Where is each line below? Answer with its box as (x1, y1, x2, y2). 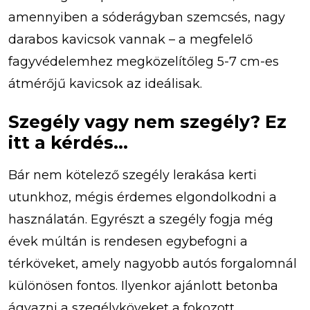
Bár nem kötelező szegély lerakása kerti (8, 167, 257, 183)
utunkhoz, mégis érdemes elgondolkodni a (8, 189, 277, 205)
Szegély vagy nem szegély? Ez (8, 111, 286, 132)
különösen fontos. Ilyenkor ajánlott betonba (8, 277, 278, 293)
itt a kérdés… (8, 131, 128, 153)
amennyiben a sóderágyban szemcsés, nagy (8, 9, 285, 25)
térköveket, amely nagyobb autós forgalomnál (8, 255, 297, 271)
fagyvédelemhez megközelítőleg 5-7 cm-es (8, 53, 279, 69)
